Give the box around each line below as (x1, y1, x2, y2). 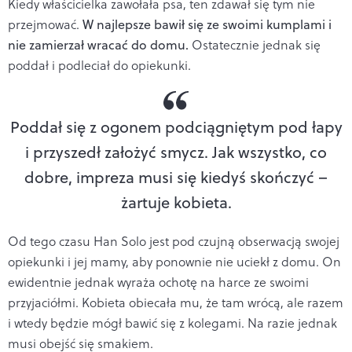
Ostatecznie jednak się (192, 35, 321, 53)
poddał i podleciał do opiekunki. (8, 56, 191, 74)
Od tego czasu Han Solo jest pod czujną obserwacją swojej (8, 232, 339, 250)
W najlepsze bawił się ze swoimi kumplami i (82, 15, 332, 33)
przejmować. (8, 15, 82, 33)
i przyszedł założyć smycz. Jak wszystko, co (25, 140, 327, 163)
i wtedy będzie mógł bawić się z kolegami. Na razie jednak (8, 313, 337, 332)
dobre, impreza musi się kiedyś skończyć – (24, 165, 328, 189)
